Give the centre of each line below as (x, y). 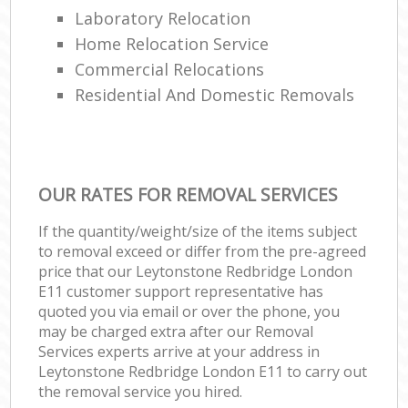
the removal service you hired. (141, 391)
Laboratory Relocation (163, 18)
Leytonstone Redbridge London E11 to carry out (203, 371)
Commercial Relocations (170, 69)
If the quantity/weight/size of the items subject (198, 231)
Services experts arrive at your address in (179, 351)
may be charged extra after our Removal (176, 331)
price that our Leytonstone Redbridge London (196, 271)
